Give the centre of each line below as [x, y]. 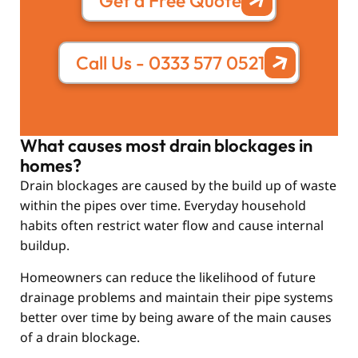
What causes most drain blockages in [166, 146]
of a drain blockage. [80, 337]
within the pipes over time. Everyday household [163, 206]
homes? [51, 166]
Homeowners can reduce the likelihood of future [168, 277]
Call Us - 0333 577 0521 [170, 63]
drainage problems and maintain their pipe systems [177, 297]
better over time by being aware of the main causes [176, 317]
